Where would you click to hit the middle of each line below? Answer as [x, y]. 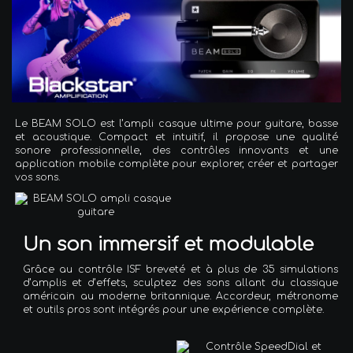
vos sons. [38, 178]
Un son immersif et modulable [169, 245]
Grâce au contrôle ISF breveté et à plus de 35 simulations [180, 270]
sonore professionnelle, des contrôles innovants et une [176, 151]
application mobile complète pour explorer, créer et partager [176, 164]
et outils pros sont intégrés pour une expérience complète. [174, 310]
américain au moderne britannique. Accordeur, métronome [180, 297]
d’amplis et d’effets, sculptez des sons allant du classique [180, 283]
